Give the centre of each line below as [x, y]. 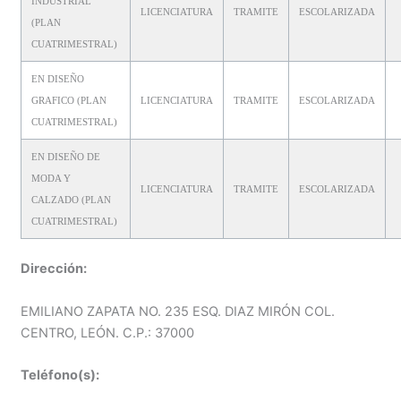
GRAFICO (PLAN [68, 100]
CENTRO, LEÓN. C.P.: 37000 [107, 333]
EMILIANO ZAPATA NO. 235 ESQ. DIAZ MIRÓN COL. [177, 311]
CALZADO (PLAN [71, 199]
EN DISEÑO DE [65, 156]
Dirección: [53, 269]
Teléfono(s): [60, 375]
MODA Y [51, 178]
